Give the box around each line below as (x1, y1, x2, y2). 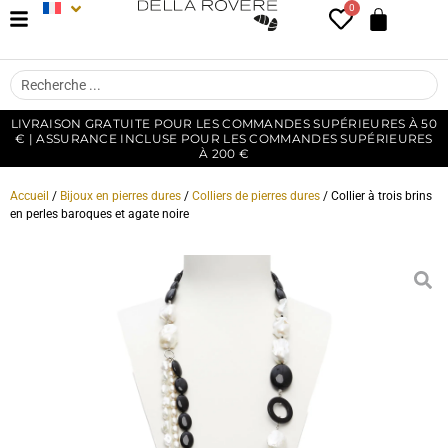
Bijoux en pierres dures (60, 189, 181, 203)
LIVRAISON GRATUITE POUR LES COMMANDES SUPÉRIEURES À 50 (10, 116, 438, 131)
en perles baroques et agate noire (10, 207, 189, 221)
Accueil (10, 189, 49, 203)
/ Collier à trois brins (320, 189, 432, 203)
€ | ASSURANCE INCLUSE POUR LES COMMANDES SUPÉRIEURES (15, 131, 433, 146)
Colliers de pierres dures (192, 189, 320, 203)
